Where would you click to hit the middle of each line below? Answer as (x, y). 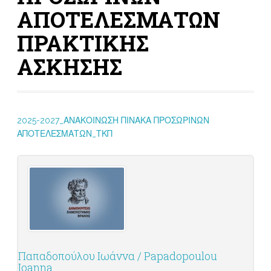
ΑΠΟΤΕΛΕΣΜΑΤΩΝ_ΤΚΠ (64, 134)
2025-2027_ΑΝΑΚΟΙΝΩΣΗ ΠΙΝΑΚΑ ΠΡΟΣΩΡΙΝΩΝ (113, 121)
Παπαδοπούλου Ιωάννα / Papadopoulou (117, 256)
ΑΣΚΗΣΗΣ (69, 67)
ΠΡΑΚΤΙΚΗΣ (83, 43)
